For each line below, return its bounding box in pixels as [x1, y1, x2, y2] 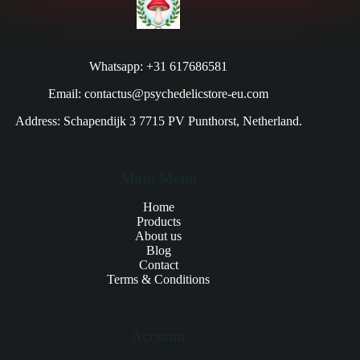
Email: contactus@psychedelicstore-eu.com [48, 87, 269, 101]
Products [136, 215, 181, 229]
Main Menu [120, 169, 197, 187]
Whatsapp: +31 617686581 [89, 59, 228, 74]
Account [131, 327, 186, 346]
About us [135, 229, 182, 243]
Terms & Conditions [107, 272, 211, 287]
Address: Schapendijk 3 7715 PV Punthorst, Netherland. [14, 114, 302, 129]
